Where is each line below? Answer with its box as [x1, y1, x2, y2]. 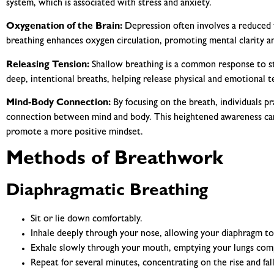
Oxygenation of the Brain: [6, 22, 122, 32]
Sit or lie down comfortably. [31, 215, 143, 225]
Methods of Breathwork [6, 150, 223, 171]
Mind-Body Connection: [6, 98, 111, 108]
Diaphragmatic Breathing [6, 183, 208, 201]
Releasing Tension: [6, 60, 89, 70]
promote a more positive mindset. [6, 127, 143, 138]
